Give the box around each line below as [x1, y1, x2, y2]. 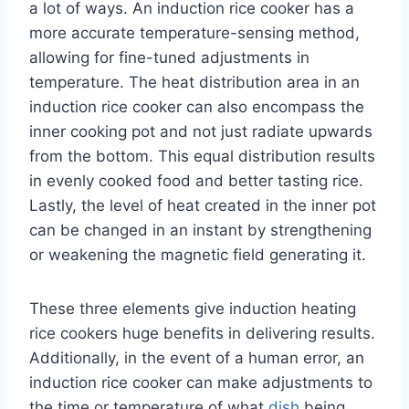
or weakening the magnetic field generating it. [29, 245, 366, 264]
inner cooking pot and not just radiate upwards [29, 121, 372, 141]
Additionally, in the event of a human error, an [29, 348, 364, 367]
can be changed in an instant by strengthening [29, 220, 372, 239]
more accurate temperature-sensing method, [29, 23, 360, 42]
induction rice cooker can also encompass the [29, 97, 364, 116]
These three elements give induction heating [29, 299, 356, 318]
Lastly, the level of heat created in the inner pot [29, 195, 376, 215]
